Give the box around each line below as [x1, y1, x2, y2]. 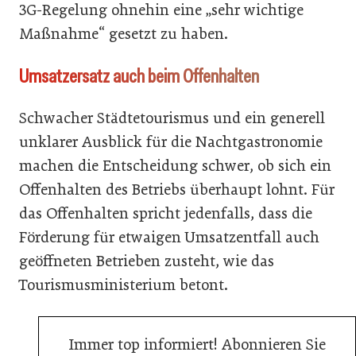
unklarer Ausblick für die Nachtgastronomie [19, 133, 323, 151]
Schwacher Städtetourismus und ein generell [19, 109, 325, 127]
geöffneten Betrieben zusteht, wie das [19, 252, 274, 270]
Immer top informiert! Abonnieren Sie [68, 335, 326, 354]
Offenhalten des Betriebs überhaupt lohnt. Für [19, 180, 335, 199]
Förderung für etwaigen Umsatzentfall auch [19, 228, 319, 246]
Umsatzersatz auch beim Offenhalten [19, 64, 259, 88]
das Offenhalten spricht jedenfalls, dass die [19, 204, 312, 222]
